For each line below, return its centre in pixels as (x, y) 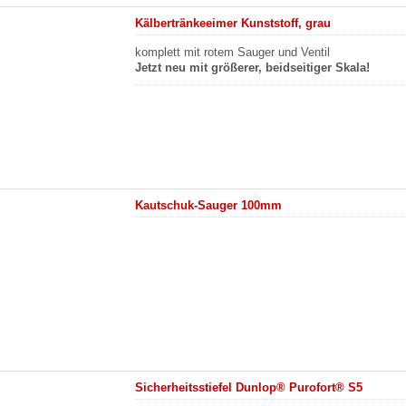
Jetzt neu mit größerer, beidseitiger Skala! (253, 68)
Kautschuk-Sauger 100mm (209, 205)
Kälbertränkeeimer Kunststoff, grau (233, 23)
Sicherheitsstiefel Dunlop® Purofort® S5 (249, 387)
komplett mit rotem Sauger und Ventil (233, 52)
